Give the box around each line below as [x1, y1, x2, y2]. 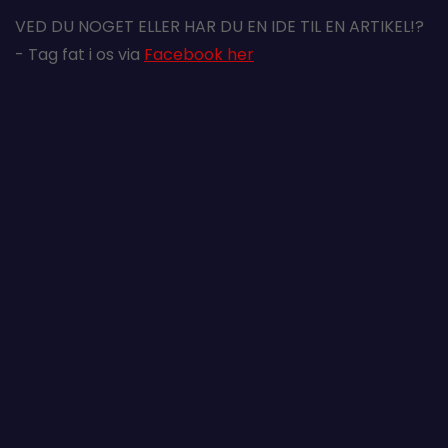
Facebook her [144, 42, 254, 66]
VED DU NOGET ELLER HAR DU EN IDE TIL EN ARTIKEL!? [15, 14, 424, 38]
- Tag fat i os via [15, 42, 144, 66]
